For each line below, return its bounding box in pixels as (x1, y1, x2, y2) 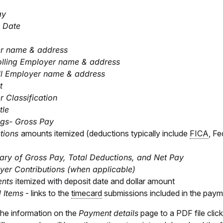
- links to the (23, 188, 71, 199)
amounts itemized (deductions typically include (21, 128, 190, 139)
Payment (79, 208, 111, 219)
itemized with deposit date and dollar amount (15, 176, 175, 187)
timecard (71, 188, 102, 199)
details (113, 208, 138, 219)
